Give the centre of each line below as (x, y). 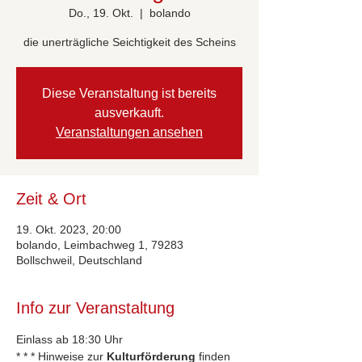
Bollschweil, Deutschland (79, 260)
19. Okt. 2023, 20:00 (69, 229)
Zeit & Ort (51, 199)
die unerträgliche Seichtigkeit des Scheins (129, 42)
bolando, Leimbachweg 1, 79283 (100, 245)
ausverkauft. (129, 113)
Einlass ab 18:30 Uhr (69, 339)
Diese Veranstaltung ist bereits (129, 93)
